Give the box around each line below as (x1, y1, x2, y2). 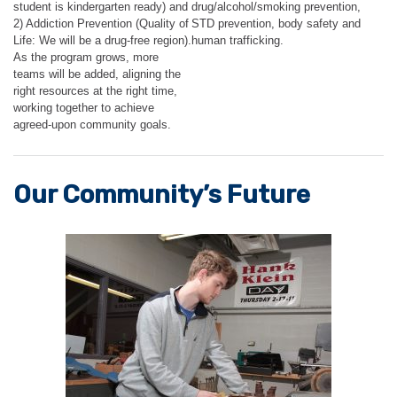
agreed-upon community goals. (13, 117, 171, 131)
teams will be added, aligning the (13, 66, 181, 81)
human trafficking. (191, 33, 284, 47)
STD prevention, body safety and (191, 16, 361, 30)
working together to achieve (13, 100, 154, 114)
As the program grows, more (13, 50, 159, 64)
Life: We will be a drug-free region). (13, 33, 191, 47)
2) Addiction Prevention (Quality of (13, 16, 189, 30)
